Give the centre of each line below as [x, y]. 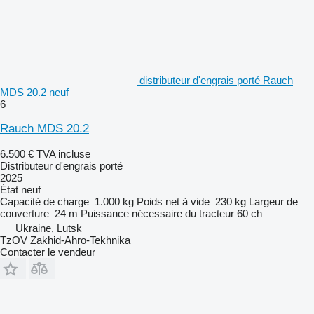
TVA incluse [63, 153]
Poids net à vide [173, 201]
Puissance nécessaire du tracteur [157, 213]
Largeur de [273, 201]
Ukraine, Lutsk [49, 228]
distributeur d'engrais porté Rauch [216, 80]
